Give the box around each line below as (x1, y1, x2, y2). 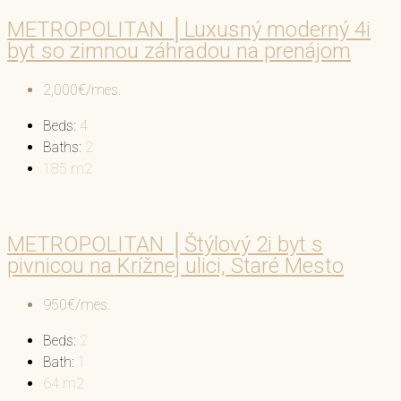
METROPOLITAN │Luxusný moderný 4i (7, 16, 371, 42)
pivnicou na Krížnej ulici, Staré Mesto (7, 252, 344, 278)
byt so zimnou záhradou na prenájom (7, 38, 351, 64)
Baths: (43, 138, 81, 156)
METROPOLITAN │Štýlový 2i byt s (7, 231, 323, 257)
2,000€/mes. (43, 81, 121, 98)
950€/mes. (43, 295, 110, 313)
